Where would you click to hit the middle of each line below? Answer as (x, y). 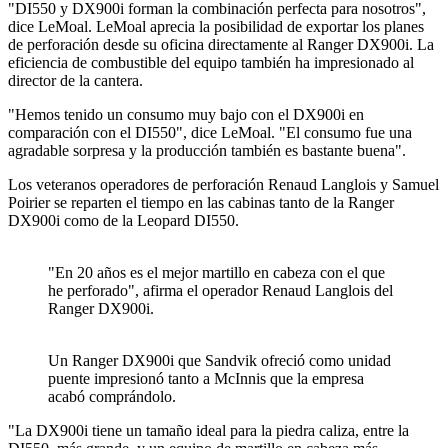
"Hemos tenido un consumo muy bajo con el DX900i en (186, 115)
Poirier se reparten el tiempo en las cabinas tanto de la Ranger (201, 203)
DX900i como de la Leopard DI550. (123, 221)
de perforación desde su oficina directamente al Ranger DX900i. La (221, 45)
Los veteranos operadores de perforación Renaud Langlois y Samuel (223, 185)
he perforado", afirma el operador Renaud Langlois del (220, 291)
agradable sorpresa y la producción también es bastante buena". (207, 151)
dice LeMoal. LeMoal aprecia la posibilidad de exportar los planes (216, 27)
